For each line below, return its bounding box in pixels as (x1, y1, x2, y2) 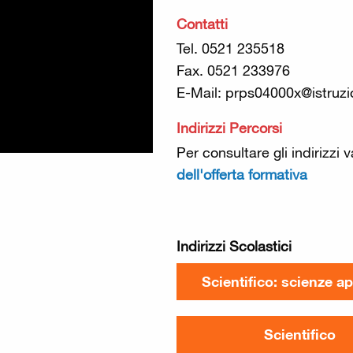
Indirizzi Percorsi (176, 120, 282, 136)
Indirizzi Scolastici (176, 238, 292, 255)
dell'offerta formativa (176, 166, 307, 183)
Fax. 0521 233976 (176, 62, 290, 79)
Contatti (176, 16, 228, 32)
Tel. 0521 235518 (176, 40, 284, 57)
